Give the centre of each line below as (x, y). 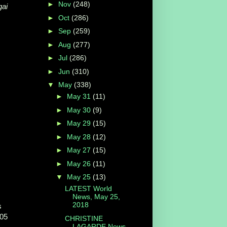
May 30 (80, 110)
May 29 (80, 123)
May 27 (80, 150)
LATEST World (88, 189)
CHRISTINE (84, 218)
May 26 (80, 163)
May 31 (80, 97)
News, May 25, (96, 197)
